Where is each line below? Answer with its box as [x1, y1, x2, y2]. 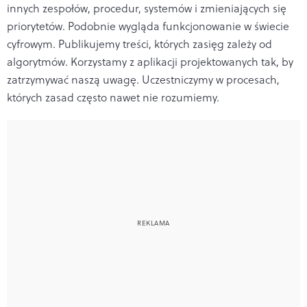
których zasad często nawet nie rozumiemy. [7, 89, 219, 105]
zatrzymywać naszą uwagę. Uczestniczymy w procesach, [7, 71, 280, 87]
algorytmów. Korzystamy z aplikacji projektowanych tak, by [7, 53, 293, 69]
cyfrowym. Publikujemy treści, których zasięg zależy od [7, 36, 272, 51]
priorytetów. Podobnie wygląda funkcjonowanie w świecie [7, 18, 289, 34]
